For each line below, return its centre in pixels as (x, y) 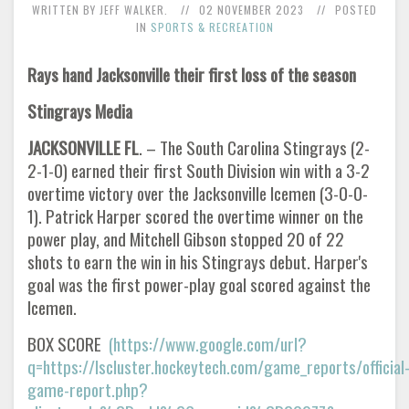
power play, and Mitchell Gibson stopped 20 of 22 (186, 239)
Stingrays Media (80, 111)
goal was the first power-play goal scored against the (199, 284)
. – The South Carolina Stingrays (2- (254, 147)
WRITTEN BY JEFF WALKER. (100, 10)
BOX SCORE (68, 344)
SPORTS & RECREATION (212, 27)
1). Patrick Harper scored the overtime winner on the (195, 216)
